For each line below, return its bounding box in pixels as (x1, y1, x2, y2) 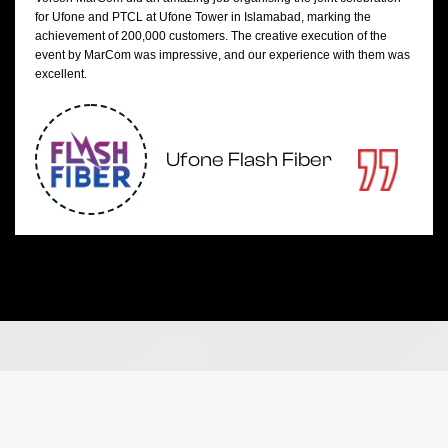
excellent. (35, 67, 87, 81)
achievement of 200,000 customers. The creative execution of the (35, 29, 387, 43)
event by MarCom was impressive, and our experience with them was (35, 48, 410, 62)
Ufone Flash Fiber (166, 147, 332, 171)
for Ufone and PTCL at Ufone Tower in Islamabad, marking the (35, 10, 371, 24)
